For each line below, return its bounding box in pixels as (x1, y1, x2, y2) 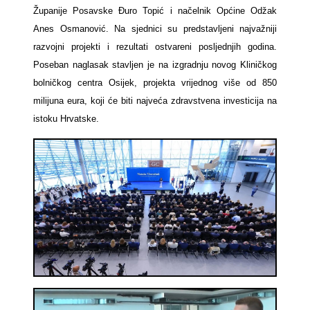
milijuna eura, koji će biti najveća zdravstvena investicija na (33, 95, 277, 107)
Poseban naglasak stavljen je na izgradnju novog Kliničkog (33, 60, 277, 71)
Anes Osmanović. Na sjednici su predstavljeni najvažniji (33, 24, 277, 35)
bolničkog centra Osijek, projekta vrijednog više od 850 (33, 77, 277, 89)
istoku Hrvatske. (33, 113, 99, 125)
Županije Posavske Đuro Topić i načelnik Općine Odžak (33, 6, 277, 17)
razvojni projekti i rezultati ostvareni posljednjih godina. (33, 42, 277, 53)
